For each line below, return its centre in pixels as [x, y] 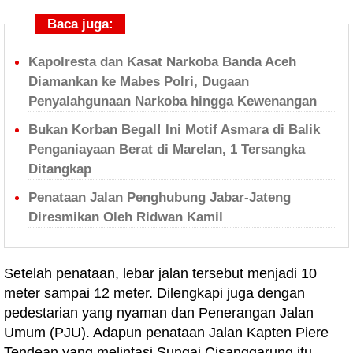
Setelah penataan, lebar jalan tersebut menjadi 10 [160, 273]
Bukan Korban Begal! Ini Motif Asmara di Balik [174, 130]
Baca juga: [80, 24]
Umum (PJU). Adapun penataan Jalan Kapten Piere [166, 333]
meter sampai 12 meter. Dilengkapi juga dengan [154, 293]
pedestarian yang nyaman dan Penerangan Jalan [159, 313]
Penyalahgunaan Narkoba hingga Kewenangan [173, 101]
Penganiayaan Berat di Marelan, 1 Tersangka [167, 149]
